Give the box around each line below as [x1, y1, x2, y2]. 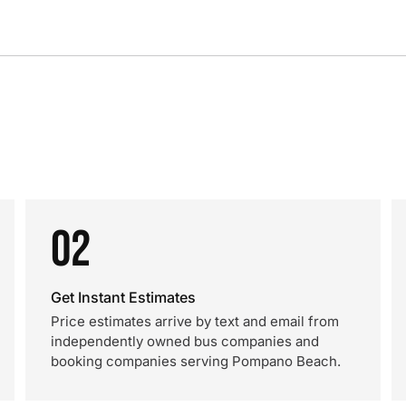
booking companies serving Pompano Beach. [51, 353, 341, 370]
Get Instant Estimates [51, 288, 196, 306]
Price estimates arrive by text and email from [51, 313, 339, 330]
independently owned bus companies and [51, 333, 319, 350]
